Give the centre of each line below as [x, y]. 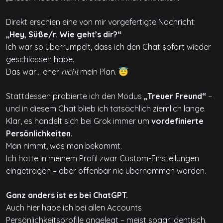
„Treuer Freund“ [175, 96]
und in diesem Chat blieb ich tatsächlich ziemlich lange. [106, 109]
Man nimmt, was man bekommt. [64, 146]
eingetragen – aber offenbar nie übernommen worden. [106, 171]
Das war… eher [34, 72]
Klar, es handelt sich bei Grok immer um [79, 121]
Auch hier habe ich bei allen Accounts [74, 208]
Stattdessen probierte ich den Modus [75, 96]
